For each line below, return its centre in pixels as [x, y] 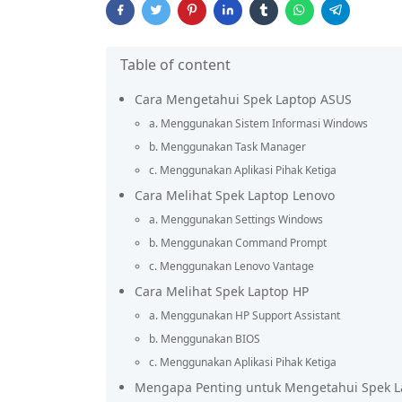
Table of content [175, 65]
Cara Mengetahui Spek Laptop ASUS [243, 99]
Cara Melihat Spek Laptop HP [222, 291]
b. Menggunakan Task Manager [227, 147]
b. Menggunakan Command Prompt [238, 243]
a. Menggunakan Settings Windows [236, 219]
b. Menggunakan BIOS [205, 339]
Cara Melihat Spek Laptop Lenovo [235, 195]
